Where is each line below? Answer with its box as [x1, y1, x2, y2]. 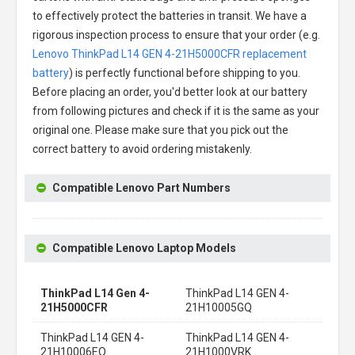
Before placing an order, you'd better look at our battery [32, 86, 307, 98]
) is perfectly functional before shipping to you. [69, 67, 300, 79]
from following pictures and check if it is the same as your [32, 105, 319, 117]
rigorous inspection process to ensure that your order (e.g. [32, 29, 320, 41]
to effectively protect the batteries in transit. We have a [32, 10, 307, 22]
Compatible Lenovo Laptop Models [52, 242, 236, 254]
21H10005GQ [185, 301, 252, 314]
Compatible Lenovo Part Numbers [52, 181, 231, 194]
